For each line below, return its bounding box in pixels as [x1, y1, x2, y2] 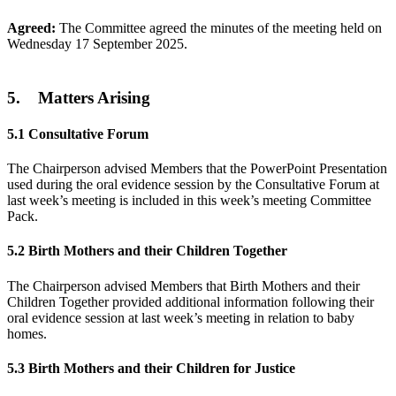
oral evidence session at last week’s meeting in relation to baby [7, 309, 354, 325]
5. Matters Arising [7, 88, 150, 107]
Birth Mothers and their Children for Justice [28, 360, 295, 376]
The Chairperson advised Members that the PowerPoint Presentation [7, 161, 387, 177]
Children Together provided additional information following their [7, 293, 374, 309]
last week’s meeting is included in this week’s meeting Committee [7, 193, 371, 209]
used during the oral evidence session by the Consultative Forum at [7, 177, 379, 193]
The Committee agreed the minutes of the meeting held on [56, 19, 382, 35]
